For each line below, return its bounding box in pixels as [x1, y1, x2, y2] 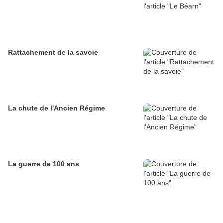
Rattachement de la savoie [8, 48, 98, 57]
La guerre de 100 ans [8, 160, 79, 168]
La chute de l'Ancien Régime [8, 104, 105, 112]
